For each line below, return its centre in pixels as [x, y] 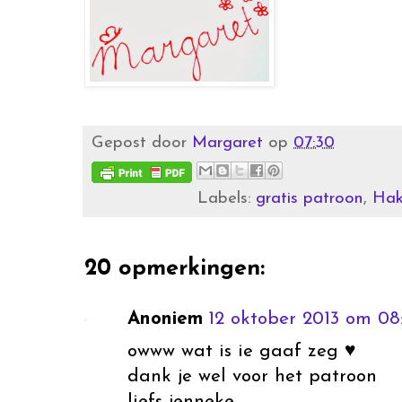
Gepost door [142, 143]
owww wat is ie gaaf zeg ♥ [241, 351]
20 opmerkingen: [175, 268]
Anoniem [165, 319]
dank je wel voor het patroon [252, 376]
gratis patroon [310, 198]
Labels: [227, 198]
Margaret [227, 143]
